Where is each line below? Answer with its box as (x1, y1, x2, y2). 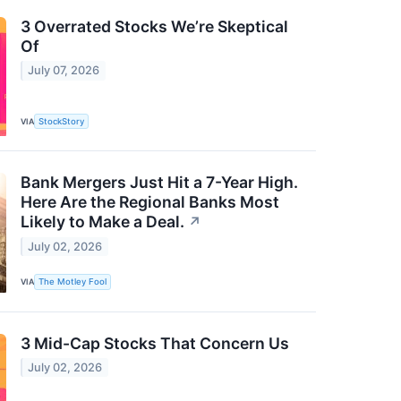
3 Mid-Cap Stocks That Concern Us (21, 333, 289, 353)
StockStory (38, 115, 85, 126)
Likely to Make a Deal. (21, 212, 184, 232)
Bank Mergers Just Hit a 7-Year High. (21, 173, 298, 192)
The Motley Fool (38, 277, 107, 287)
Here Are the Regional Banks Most (21, 192, 279, 212)
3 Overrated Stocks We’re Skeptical (21, 16, 288, 36)
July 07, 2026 (28, 64, 100, 78)
